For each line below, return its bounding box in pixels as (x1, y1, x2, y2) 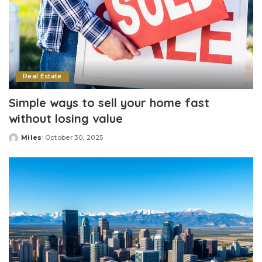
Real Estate (23, 72, 62, 80)
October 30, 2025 (44, 133, 104, 142)
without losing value (9, 111, 123, 126)
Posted (8, 137, 36, 146)
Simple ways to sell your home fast (9, 95, 209, 110)
